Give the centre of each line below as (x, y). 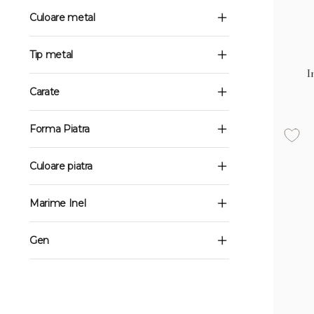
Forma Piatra (60, 129)
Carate (45, 92)
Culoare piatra (61, 166)
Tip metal (51, 55)
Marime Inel (58, 203)
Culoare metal (62, 18)
